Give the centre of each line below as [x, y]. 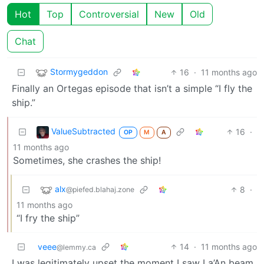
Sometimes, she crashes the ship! [87, 160]
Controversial [109, 14]
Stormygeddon [79, 72]
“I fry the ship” [48, 218]
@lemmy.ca [76, 247]
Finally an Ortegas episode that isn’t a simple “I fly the [132, 88]
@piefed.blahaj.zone [100, 190]
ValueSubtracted [83, 131]
